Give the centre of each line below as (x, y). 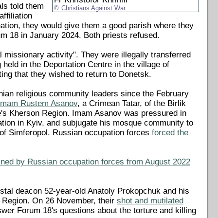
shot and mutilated (150, 200)
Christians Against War (94, 8)
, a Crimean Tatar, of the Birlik (131, 103)
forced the (170, 132)
